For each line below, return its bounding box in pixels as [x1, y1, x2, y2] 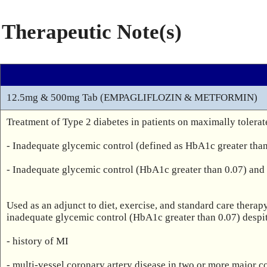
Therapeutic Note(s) [2, 20, 182, 44]
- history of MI [7, 235, 69, 247]
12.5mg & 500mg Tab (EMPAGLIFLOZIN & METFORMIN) [7, 92, 257, 103]
